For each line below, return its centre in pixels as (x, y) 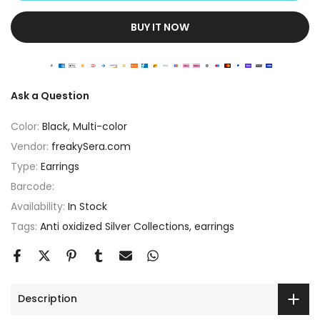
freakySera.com (91, 146)
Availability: (39, 206)
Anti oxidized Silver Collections (115, 226)
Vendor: (31, 146)
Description (47, 299)
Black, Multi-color (85, 126)
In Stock (87, 206)
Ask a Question (50, 95)
